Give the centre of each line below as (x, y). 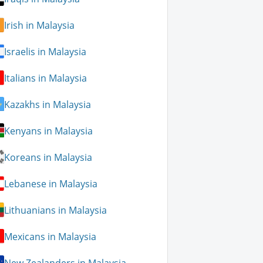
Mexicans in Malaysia (50, 236)
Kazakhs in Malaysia (48, 104)
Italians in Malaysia (46, 78)
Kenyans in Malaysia (49, 131)
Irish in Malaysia (40, 25)
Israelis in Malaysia (45, 51)
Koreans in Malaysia (48, 157)
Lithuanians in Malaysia (56, 210)
